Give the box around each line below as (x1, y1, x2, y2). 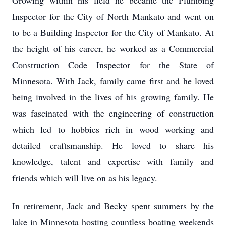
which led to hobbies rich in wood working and (12, 123, 214, 135)
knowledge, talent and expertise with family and (12, 155, 214, 167)
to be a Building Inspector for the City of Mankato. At (12, 26, 214, 38)
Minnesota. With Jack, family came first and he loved (12, 75, 214, 87)
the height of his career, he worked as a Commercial (12, 42, 214, 54)
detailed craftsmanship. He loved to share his (12, 139, 214, 151)
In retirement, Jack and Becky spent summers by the (12, 200, 214, 212)
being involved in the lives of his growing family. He (12, 91, 214, 103)
